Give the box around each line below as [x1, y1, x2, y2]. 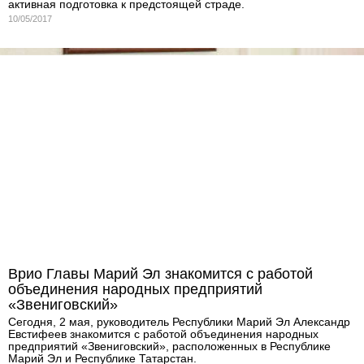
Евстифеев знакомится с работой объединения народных [8, 327, 318, 340]
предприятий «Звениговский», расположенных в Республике [8, 339, 331, 353]
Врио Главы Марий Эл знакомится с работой [8, 265, 313, 282]
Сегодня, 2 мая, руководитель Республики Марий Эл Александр [8, 314, 350, 328]
